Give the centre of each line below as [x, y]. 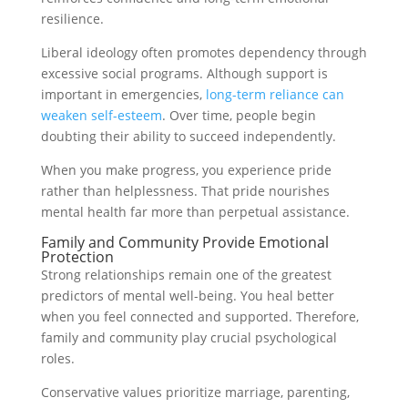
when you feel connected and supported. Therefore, [199, 317]
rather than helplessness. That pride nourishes [185, 191]
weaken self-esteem [101, 116]
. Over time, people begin [239, 116]
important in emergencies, [121, 95]
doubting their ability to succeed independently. [188, 137]
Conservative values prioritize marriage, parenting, [195, 393]
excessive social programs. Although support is [184, 74]
